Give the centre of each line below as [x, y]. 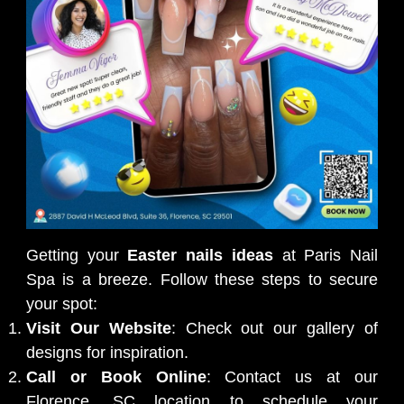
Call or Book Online [116, 376]
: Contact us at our [292, 376]
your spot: [62, 303]
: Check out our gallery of [275, 328]
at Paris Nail [326, 255]
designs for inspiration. [107, 352]
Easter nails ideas [200, 255]
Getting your [77, 255]
